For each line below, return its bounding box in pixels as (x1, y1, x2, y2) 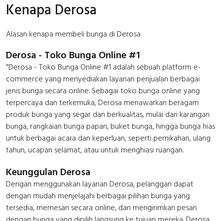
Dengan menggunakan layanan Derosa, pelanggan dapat (6, 177, 193, 190)
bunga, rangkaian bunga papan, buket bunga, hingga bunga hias (6, 119, 215, 133)
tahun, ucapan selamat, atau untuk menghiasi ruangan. (6, 143, 184, 156)
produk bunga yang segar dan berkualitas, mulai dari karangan (6, 108, 210, 121)
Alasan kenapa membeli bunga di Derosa (6, 27, 141, 40)
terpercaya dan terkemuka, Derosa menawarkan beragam (6, 96, 199, 109)
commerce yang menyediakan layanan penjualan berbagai (6, 72, 200, 85)
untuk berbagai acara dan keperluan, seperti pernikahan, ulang (6, 131, 211, 145)
